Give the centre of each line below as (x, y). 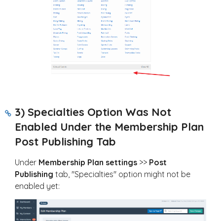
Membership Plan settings (88, 163)
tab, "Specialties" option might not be (123, 174)
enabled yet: (37, 186)
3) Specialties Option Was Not (93, 112)
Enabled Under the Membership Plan (109, 127)
